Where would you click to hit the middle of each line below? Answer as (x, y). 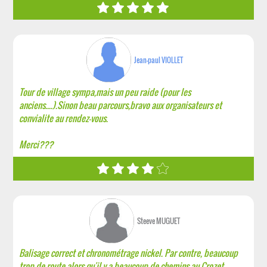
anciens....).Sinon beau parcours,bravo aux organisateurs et (121, 105)
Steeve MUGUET (159, 221)
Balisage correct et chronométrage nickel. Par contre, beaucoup (129, 253)
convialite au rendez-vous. (64, 118)
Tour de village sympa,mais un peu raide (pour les (105, 92)
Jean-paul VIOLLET (159, 60)
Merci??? (36, 144)
